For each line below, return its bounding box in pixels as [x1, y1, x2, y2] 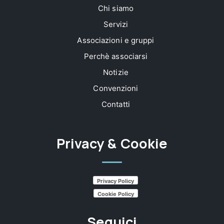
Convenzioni [93, 83, 138, 93]
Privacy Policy [97, 177, 134, 184]
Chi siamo [98, 3, 133, 13]
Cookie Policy [97, 190, 134, 197]
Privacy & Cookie [56, 133, 168, 152]
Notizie [103, 67, 128, 77]
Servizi [103, 19, 128, 29]
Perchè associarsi [83, 51, 148, 61]
